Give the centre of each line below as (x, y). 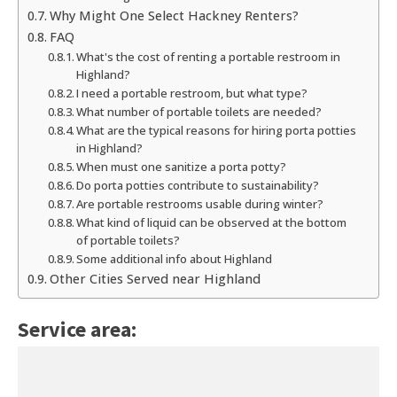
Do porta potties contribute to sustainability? (198, 186)
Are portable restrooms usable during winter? (200, 204)
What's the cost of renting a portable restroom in (209, 57)
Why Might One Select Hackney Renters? (174, 16)
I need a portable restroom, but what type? (192, 93)
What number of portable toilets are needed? (199, 112)
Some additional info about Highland (175, 259)
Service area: (77, 330)
